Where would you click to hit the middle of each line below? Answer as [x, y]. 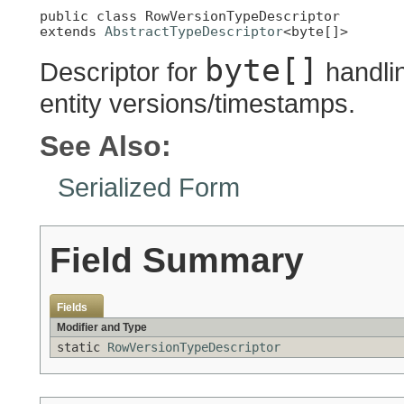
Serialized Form [149, 188]
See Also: [106, 147]
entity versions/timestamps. [197, 104]
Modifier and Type [102, 328]
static [82, 348]
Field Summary [177, 260]
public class [92, 15]
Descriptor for [122, 72]
